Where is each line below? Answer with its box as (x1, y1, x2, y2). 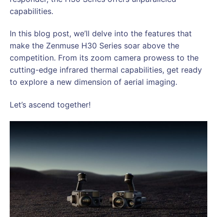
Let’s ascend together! (10, 99, 93, 109)
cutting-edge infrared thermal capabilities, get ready (10, 65, 202, 75)
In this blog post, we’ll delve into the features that (10, 29, 192, 39)
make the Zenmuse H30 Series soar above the (10, 41, 179, 51)
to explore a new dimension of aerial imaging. (10, 77, 177, 87)
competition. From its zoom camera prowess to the (10, 53, 199, 63)
